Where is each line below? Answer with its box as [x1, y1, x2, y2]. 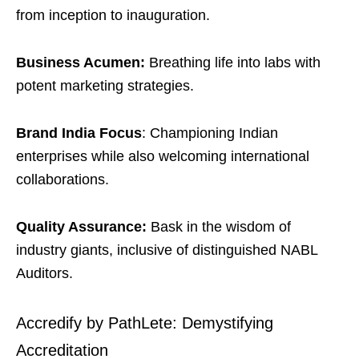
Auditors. [16, 265, 73, 282]
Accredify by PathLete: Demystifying [16, 314, 273, 333]
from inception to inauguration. [16, 7, 210, 24]
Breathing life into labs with [145, 54, 321, 71]
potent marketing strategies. [16, 78, 194, 95]
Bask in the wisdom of [147, 219, 291, 236]
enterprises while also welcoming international [16, 148, 309, 165]
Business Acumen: [16, 54, 145, 71]
